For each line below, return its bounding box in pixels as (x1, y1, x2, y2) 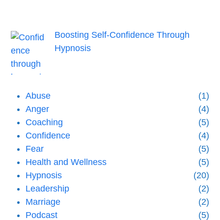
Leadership (26, 183, 70, 193)
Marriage (26, 196, 61, 207)
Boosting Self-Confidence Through (54, 30, 190, 40)
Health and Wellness (26, 157, 107, 167)
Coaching (26, 117, 63, 127)
